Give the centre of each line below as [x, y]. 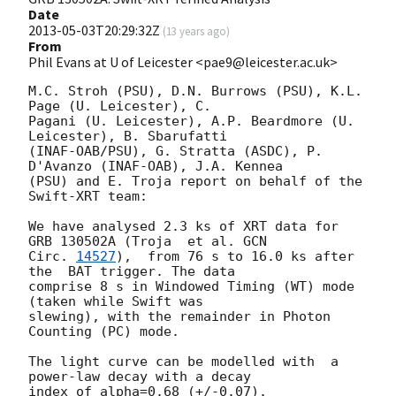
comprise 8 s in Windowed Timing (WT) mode [191, 286]
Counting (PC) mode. [108, 331]
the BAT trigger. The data [132, 271]
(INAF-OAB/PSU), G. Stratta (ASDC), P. [175, 151]
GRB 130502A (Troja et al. [136, 241]
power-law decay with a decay [140, 376]
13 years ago [196, 30]
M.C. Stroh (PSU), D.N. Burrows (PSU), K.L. [195, 91]
